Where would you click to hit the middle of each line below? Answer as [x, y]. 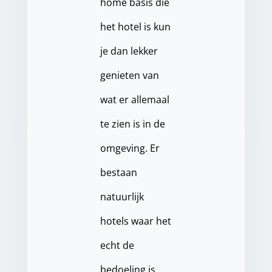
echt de [117, 246]
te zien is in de [132, 124]
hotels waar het [135, 221]
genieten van [129, 76]
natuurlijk [122, 197]
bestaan [118, 173]
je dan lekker [129, 51]
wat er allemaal [134, 100]
